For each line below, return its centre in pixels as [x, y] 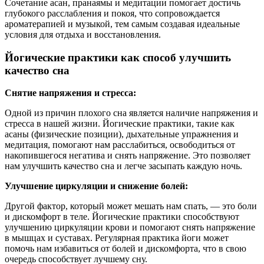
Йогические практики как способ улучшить [118, 57]
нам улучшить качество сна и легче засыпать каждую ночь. [123, 166]
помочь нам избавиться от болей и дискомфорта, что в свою [126, 249]
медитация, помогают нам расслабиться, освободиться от [120, 145]
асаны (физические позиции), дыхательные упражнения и [122, 134]
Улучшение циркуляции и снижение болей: [96, 186]
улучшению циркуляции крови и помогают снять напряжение [130, 227]
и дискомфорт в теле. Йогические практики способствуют [122, 217]
